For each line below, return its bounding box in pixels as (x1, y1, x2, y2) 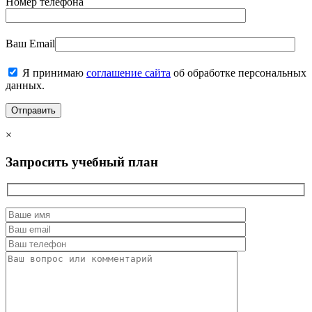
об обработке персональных (171, 67, 306, 79)
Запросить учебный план (6, 155, 158, 170)
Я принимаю (19, 67, 86, 79)
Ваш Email (6, 38, 55, 50)
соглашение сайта (86, 67, 171, 79)
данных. (6, 79, 45, 92)
